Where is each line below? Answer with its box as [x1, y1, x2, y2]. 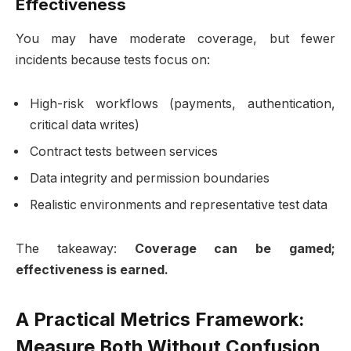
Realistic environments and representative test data [30, 197, 327, 212]
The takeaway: [16, 241, 135, 256]
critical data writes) [30, 117, 139, 132]
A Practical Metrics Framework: [16, 307, 305, 331]
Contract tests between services [30, 143, 218, 159]
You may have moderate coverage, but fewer [16, 31, 335, 47]
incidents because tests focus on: [16, 52, 210, 68]
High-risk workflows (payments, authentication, [30, 96, 335, 111]
